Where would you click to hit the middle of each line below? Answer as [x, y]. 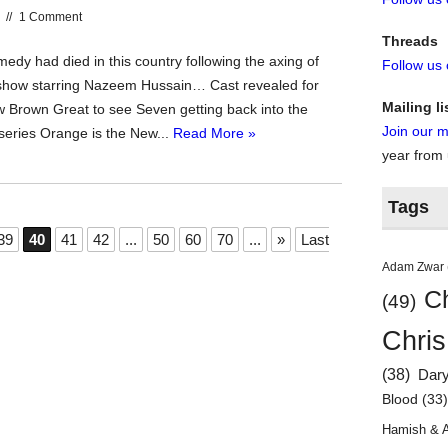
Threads [410, 41]
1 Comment [50, 17]
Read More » [214, 133]
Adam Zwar [413, 267]
